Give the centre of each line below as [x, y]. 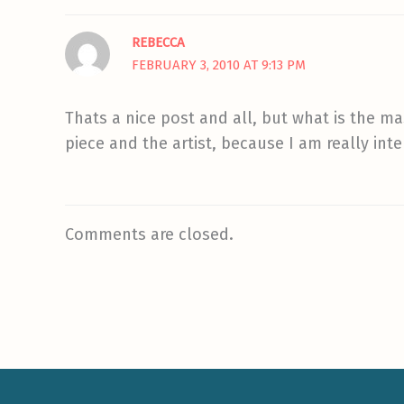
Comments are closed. [149, 234]
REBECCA [158, 43]
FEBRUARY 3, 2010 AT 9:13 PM [218, 65]
